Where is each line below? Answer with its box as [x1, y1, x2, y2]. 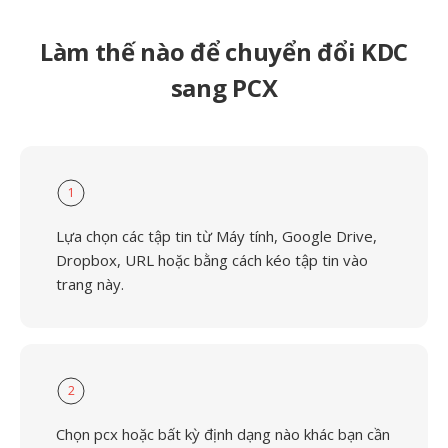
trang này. [56, 274, 124, 294]
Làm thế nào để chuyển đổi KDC [39, 35, 409, 68]
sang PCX [170, 71, 278, 104]
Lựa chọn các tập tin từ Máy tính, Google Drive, [56, 226, 377, 246]
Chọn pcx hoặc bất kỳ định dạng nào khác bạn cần [56, 424, 390, 444]
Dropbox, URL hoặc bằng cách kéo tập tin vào [56, 250, 368, 270]
